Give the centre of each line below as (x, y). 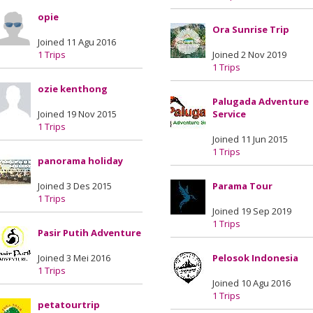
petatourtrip (69, 305)
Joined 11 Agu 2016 (77, 42)
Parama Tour (242, 186)
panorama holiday (80, 161)
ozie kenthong (73, 89)
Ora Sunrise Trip (251, 29)
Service (229, 114)
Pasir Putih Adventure (89, 233)
